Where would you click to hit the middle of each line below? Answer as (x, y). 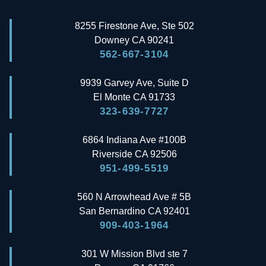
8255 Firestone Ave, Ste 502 (134, 26)
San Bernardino (112, 211)
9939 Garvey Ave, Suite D (134, 83)
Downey (112, 40)
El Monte (112, 97)
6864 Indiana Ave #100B (134, 140)
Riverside (112, 154)
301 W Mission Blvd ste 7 (134, 254)
